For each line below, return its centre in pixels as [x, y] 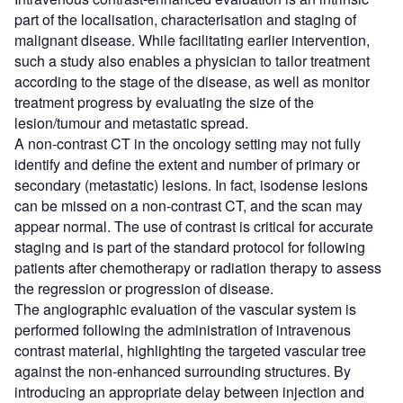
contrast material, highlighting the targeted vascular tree [190, 351]
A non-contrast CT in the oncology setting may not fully [188, 144]
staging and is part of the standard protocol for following [190, 247]
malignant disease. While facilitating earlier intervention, [192, 40]
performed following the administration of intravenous [183, 330]
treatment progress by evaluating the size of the [164, 103]
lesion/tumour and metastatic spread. [131, 123]
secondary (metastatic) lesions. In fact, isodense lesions [191, 185]
